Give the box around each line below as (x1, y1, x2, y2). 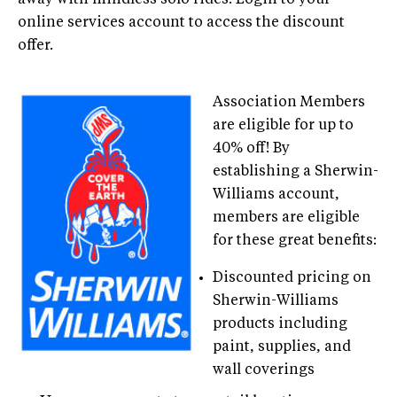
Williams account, (213, 187, 339, 202)
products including (213, 316, 347, 331)
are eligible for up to (213, 118, 354, 133)
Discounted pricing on (213, 270, 371, 285)
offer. (18, 38, 53, 53)
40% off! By (213, 141, 290, 156)
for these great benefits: (213, 233, 377, 248)
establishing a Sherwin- (213, 164, 378, 179)
